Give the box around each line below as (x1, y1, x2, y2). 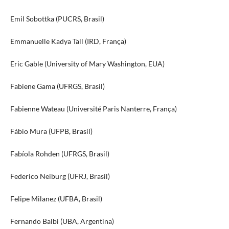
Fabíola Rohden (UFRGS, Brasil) (10, 149, 109, 158)
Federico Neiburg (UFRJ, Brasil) (10, 172, 110, 181)
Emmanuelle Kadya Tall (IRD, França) (10, 36, 126, 45)
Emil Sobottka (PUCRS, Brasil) (10, 14, 104, 23)
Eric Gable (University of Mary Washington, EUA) (10, 59, 165, 68)
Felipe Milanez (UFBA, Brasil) (10, 194, 102, 203)
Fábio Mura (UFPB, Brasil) (10, 127, 93, 136)
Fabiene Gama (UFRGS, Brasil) (10, 82, 105, 90)
